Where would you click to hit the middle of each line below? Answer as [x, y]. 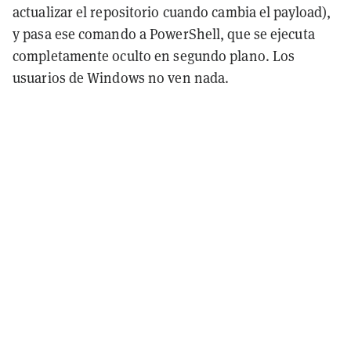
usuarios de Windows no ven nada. [121, 78]
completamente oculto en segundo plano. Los [154, 56]
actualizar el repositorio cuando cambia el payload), [172, 12]
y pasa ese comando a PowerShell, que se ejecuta [164, 34]
